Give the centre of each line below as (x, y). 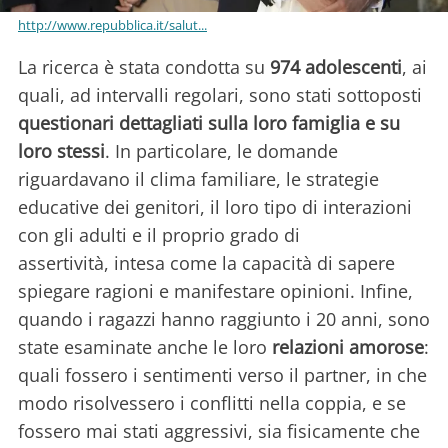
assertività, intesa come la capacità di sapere (206, 263)
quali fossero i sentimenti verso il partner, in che (222, 375)
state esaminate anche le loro (142, 347)
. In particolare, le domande (221, 151)
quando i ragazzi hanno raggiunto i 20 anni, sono (224, 319)
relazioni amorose (345, 347)
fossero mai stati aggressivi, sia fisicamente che (219, 431)
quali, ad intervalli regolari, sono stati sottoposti (220, 95)
